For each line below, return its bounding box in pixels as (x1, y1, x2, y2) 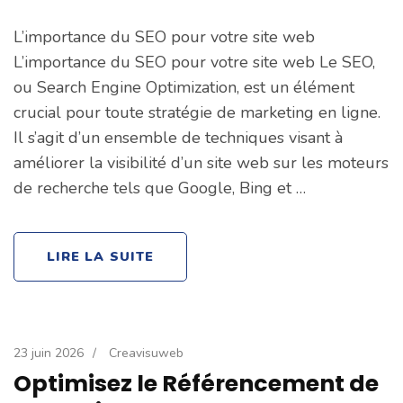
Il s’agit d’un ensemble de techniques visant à (13, 127, 343, 149)
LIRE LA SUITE (47, 247, 155, 266)
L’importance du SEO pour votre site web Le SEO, (13, 51, 375, 74)
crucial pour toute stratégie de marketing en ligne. (13, 102, 381, 124)
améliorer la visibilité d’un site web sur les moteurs (13, 152, 389, 175)
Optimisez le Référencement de (13, 368, 379, 400)
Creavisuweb (109, 345, 184, 363)
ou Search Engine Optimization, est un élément (13, 76, 354, 99)
